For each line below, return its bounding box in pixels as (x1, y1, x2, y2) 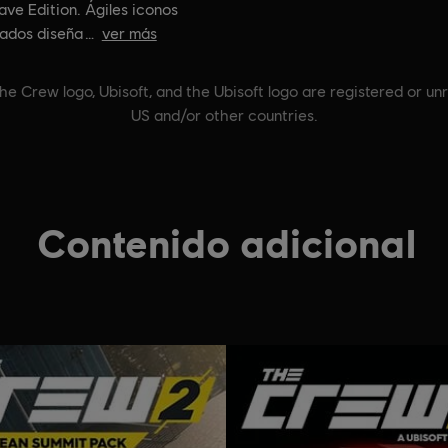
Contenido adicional (36, 218, 416, 266)
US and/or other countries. (130, 106, 318, 125)
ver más (101, 24, 157, 43)
